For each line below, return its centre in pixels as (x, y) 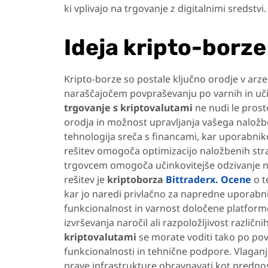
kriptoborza (136, 179)
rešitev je (86, 179)
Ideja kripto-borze (165, 48)
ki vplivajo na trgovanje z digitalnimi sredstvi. (165, 9)
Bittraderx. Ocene (208, 179)
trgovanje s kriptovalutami (128, 107)
